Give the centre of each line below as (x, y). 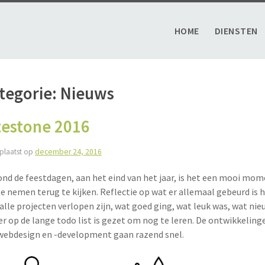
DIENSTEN (236, 31)
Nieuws (87, 93)
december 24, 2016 (68, 152)
